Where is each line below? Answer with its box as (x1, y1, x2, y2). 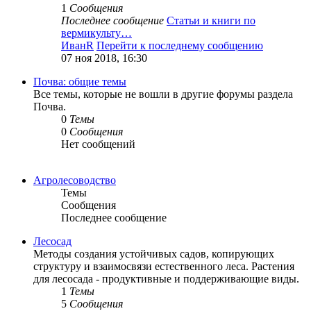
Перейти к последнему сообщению (96, 40, 263, 52)
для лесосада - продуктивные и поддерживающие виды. (33, 273, 299, 285)
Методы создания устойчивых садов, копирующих (33, 248, 274, 260)
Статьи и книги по (167, 15, 255, 27)
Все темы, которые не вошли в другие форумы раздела (33, 88, 293, 101)
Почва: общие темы (33, 76, 126, 88)
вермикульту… (61, 27, 132, 40)
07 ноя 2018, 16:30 (61, 52, 147, 65)
